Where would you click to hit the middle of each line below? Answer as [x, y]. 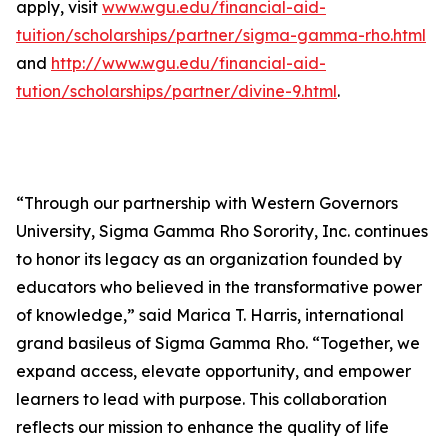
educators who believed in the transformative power [219, 287]
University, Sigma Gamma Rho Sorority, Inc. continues [222, 231]
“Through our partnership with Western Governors [207, 203]
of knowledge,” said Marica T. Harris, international [210, 315]
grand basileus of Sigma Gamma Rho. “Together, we [218, 343]
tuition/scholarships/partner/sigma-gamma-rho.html [221, 35]
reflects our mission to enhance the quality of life [202, 427]
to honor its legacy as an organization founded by [209, 259]
